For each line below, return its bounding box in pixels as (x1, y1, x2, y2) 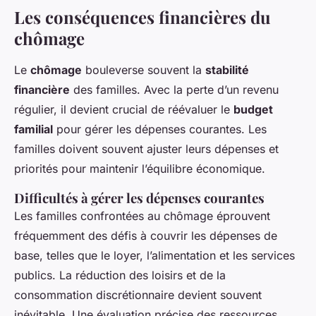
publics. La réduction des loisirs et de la (14, 267, 226, 282)
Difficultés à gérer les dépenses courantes (14, 188, 265, 207)
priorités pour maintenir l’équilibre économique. (14, 161, 265, 176)
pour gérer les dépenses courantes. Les (53, 121, 267, 136)
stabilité (205, 62, 249, 77)
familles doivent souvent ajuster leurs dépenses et (14, 141, 279, 156)
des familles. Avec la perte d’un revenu (70, 82, 279, 97)
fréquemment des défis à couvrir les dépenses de (14, 228, 277, 243)
